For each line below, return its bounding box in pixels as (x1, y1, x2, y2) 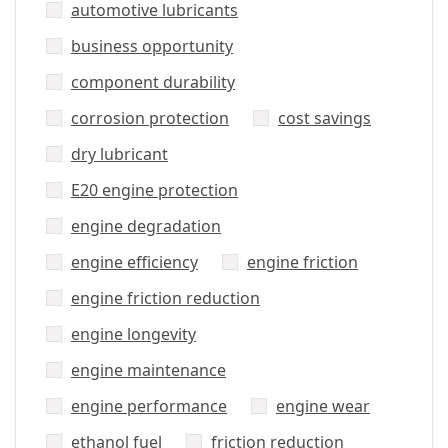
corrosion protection (71, 106, 229, 129)
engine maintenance (71, 358, 226, 381)
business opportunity (71, 34, 233, 57)
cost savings (278, 106, 371, 129)
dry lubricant (71, 142, 168, 165)
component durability (71, 70, 235, 93)
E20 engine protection (71, 178, 238, 201)
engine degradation (71, 214, 221, 237)
